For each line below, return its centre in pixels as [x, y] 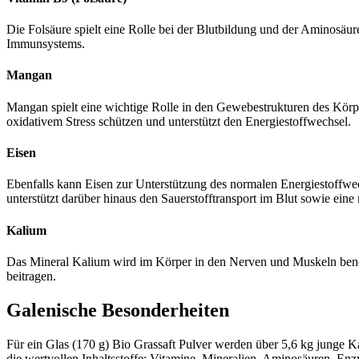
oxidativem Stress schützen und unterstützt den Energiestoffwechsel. [179, 121]
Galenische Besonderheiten [118, 310]
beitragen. [31, 276]
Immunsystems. [46, 44]
